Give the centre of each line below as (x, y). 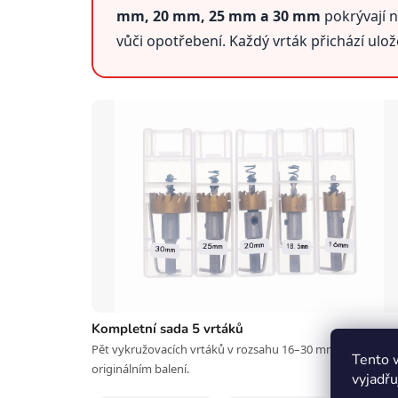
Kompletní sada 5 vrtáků (167, 329)
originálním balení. (140, 369)
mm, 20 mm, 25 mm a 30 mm (219, 16)
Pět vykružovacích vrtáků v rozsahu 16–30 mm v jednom (240, 350)
